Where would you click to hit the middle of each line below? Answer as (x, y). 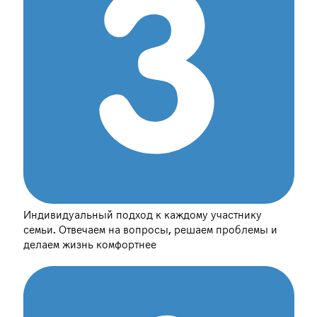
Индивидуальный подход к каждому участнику (142, 215)
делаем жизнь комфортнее (90, 244)
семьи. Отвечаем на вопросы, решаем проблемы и (150, 230)
